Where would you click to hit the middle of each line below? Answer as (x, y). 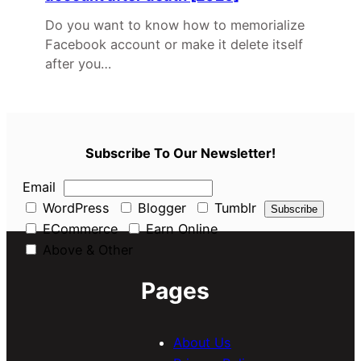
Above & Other (86, 249)
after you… (78, 64)
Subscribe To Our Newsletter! (180, 153)
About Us (202, 343)
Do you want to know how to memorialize (175, 25)
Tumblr (233, 207)
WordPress (74, 207)
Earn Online (180, 228)
